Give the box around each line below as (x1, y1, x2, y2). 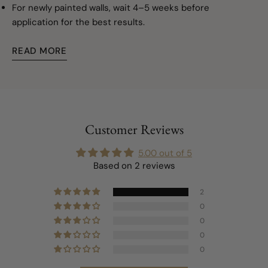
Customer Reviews (84, 120, 184, 138)
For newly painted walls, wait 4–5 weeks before (12, 2, 209, 14)
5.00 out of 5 (138, 147, 192, 159)
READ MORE (12, 45, 67, 57)
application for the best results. (12, 16, 145, 28)
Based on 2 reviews (93, 160, 175, 172)
